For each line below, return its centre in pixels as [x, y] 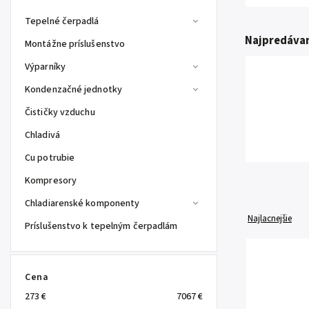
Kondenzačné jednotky [73, 90]
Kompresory [51, 181]
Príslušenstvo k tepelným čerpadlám [101, 226]
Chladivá [42, 135]
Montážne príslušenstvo [75, 44]
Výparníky [45, 67]
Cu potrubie [50, 158]
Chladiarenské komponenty [82, 203]
